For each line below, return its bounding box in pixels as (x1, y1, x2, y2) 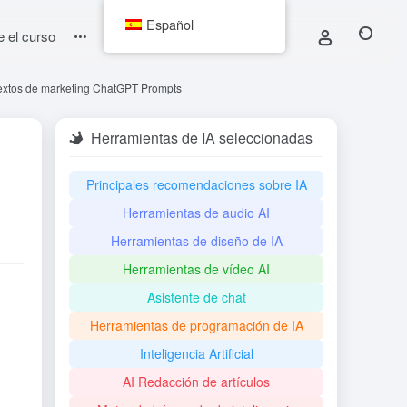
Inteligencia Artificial (139, 344, 253, 362)
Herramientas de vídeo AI (123, 260, 270, 278)
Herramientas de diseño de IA (110, 232, 283, 250)
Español (145, 15, 194, 34)
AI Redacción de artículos (123, 372, 270, 391)
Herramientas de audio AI (123, 203, 270, 222)
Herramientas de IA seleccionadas (91, 127, 313, 148)
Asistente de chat (146, 288, 246, 306)
